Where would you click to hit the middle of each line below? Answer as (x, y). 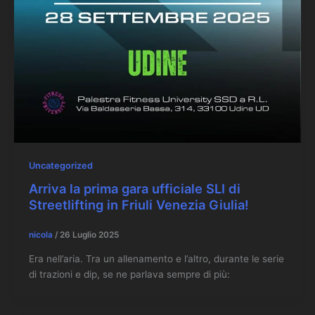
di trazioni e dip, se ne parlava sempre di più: (129, 275)
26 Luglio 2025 (89, 235)
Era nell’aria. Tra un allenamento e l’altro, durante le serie (156, 259)
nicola (41, 235)
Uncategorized (60, 165)
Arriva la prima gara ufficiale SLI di (134, 188)
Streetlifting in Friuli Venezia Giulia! (139, 204)
